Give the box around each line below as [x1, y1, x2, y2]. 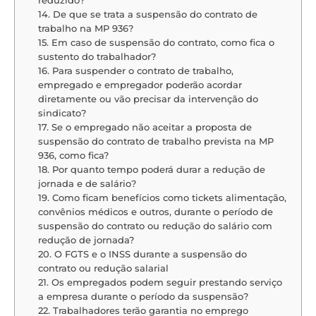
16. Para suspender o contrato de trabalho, [37, 64, 233, 76]
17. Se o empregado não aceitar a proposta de [37, 121, 252, 133]
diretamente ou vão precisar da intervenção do [37, 92, 258, 104]
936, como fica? [37, 149, 109, 161]
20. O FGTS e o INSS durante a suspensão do [37, 248, 247, 260]
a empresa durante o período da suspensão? [37, 290, 248, 302]
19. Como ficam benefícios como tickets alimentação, [37, 191, 286, 203]
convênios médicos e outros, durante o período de [37, 205, 273, 217]
